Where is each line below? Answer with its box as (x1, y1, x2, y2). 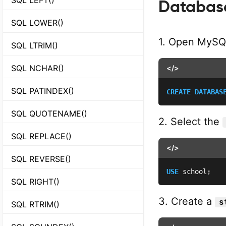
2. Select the (158, 116, 222, 128)
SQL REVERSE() (11, 153, 71, 164)
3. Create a (158, 195, 215, 207)
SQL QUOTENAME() (11, 108, 87, 119)
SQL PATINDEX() (11, 85, 74, 96)
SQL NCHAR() (11, 63, 64, 73)
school (179, 167, 207, 176)
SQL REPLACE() (11, 131, 72, 141)
